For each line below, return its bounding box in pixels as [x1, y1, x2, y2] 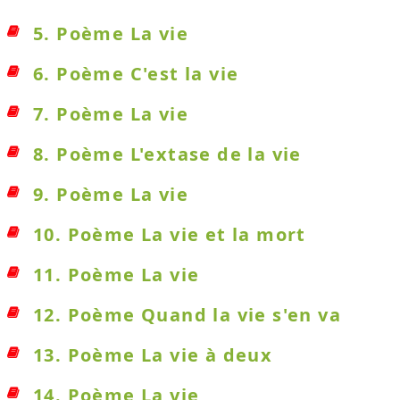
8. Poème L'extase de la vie [33, 142, 302, 166]
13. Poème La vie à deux [33, 343, 273, 367]
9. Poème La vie [33, 182, 188, 206]
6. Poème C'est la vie [33, 62, 239, 86]
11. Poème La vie [33, 262, 200, 287]
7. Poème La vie [33, 102, 188, 126]
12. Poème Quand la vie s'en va [33, 303, 341, 327]
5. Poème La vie [33, 21, 188, 46]
